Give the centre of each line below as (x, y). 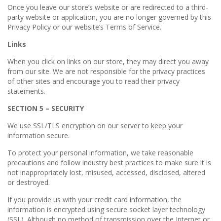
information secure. (38, 135)
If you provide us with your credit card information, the (94, 200)
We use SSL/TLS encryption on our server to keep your (95, 126)
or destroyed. (29, 182)
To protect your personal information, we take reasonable (100, 153)
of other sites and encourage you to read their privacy (93, 81)
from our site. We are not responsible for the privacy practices (106, 71)
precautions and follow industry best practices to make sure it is (109, 163)
